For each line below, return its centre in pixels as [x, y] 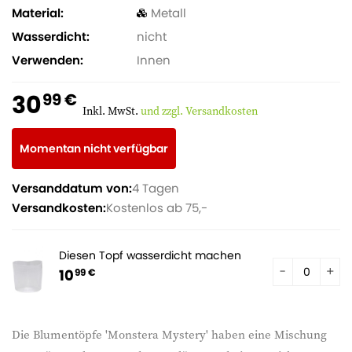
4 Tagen [156, 188]
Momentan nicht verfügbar [94, 148]
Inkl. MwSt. [112, 111]
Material [36, 13]
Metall [168, 13]
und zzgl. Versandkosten [199, 111]
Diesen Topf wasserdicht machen [150, 255]
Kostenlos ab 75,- [157, 208]
